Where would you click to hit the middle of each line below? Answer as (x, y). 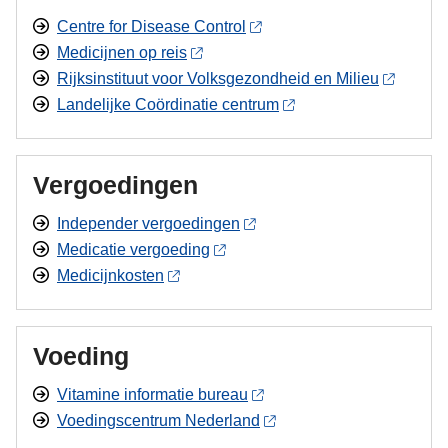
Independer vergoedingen (148, 223)
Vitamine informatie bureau (152, 394)
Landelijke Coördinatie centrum (168, 104)
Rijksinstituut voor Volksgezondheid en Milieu (218, 78)
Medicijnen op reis (122, 52)
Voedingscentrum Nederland (158, 420)
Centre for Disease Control (151, 26)
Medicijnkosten (110, 275)
